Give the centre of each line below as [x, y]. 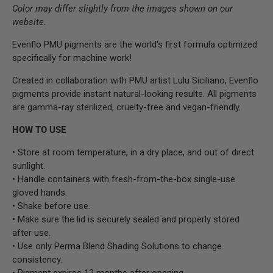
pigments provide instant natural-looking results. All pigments [134, 94]
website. [29, 22]
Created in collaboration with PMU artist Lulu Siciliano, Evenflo [135, 80]
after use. [31, 232]
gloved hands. [40, 192]
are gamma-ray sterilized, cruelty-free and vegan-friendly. [126, 107]
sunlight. [29, 165]
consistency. [37, 259]
